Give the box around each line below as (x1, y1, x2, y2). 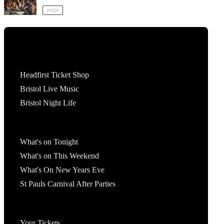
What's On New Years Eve (20, 165, 104, 174)
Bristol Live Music (20, 84, 79, 93)
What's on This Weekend (20, 151, 99, 160)
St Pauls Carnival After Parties (20, 179, 115, 188)
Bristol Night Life (20, 98, 76, 107)
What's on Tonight (20, 137, 78, 146)
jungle (46, 7, 59, 12)
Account (28, 207, 55, 215)
